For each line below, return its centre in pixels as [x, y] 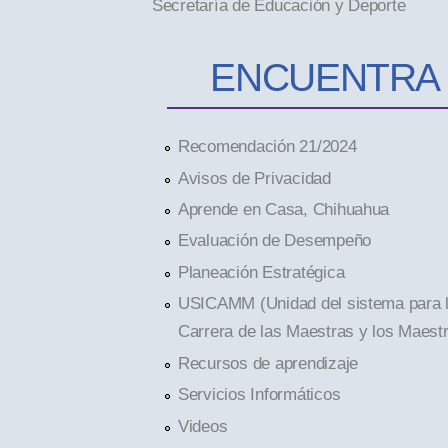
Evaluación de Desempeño [274, 240]
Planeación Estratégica [261, 271]
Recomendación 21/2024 [267, 146]
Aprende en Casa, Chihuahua [283, 208]
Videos [202, 425]
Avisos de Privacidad [254, 177]
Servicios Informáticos [259, 394]
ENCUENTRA [325, 78]
